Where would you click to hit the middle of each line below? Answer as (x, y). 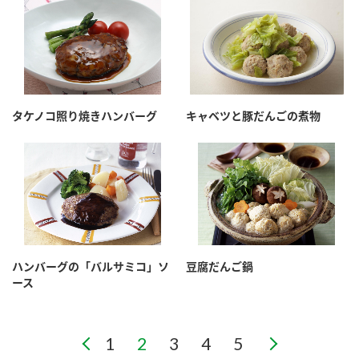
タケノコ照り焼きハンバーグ (85, 116)
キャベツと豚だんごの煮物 (253, 116)
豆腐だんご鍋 (220, 267)
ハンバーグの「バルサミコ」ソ (91, 267)
